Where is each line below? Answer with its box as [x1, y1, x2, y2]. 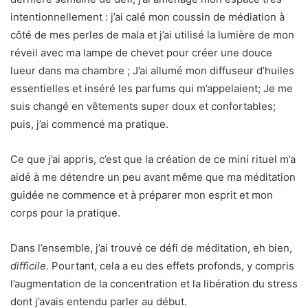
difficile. [10, 259, 49, 272]
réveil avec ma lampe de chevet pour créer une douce [10, 46, 272, 59]
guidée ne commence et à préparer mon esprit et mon [10, 188, 273, 201]
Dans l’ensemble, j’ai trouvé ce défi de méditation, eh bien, [10, 241, 292, 254]
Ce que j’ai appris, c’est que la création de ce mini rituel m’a [10, 153, 296, 166]
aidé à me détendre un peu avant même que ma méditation [10, 170, 296, 184]
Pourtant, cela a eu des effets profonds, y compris [49, 259, 294, 272]
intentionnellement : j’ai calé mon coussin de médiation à [10, 10, 285, 23]
